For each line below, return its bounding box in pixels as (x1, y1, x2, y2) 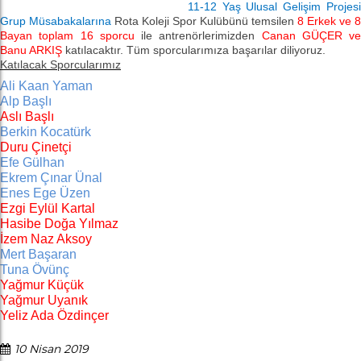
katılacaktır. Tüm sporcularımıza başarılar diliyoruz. (65, 44, 326, 56)
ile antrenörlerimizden (141, 29, 255, 42)
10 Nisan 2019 (15, 342, 89, 356)
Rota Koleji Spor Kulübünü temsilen (114, 15, 297, 27)
